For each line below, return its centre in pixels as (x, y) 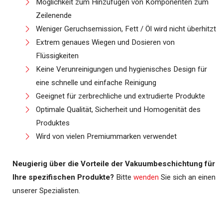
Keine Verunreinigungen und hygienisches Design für (121, 69)
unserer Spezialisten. (46, 191)
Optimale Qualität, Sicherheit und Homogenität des (118, 110)
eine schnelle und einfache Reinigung (96, 83)
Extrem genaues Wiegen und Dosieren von (105, 42)
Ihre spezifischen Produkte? (63, 177)
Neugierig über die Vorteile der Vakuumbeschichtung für (114, 164)
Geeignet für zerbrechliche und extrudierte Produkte (120, 96)
